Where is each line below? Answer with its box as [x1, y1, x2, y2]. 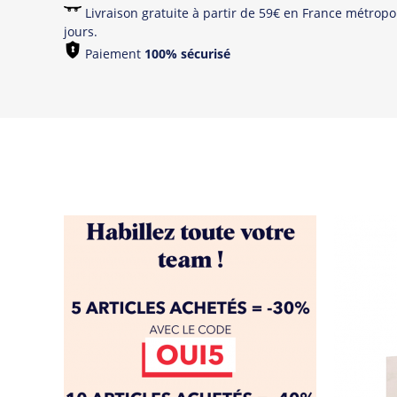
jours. [64, 22, 101, 40]
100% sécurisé [144, 44, 230, 62]
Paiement [82, 44, 144, 62]
